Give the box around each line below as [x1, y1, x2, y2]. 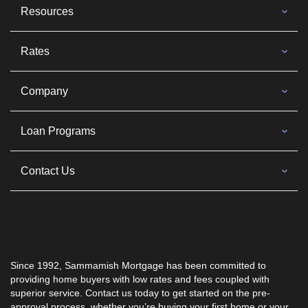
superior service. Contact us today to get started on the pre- [10, 287, 270, 298]
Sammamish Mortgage [65, 259, 164, 271]
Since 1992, [10, 259, 65, 271]
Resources [21, 5, 74, 17]
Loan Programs [21, 124, 96, 137]
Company [21, 85, 68, 97]
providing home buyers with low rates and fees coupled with [10, 273, 269, 285]
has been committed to [164, 259, 266, 271]
